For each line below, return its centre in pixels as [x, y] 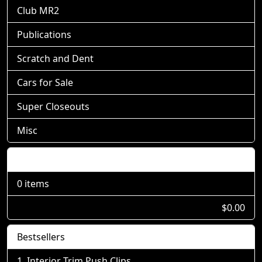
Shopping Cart [49, 160]
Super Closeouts [53, 106]
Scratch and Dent [55, 58]
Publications [44, 35]
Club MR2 [38, 11]
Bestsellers [41, 237]
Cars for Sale [45, 82]
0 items [33, 184]
